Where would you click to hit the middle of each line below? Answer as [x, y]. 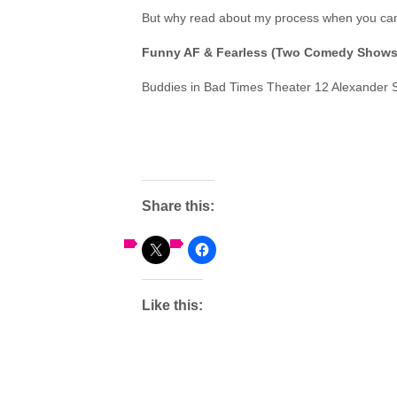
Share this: [178, 206]
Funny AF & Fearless [205, 52]
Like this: [172, 305]
